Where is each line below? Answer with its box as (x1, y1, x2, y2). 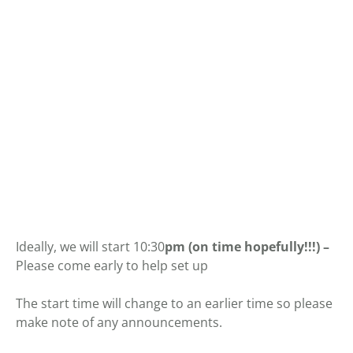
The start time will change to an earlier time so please (16, 294, 333, 312)
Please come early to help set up (16, 256, 208, 274)
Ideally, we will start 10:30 (16, 237, 165, 255)
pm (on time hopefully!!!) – (165, 237, 329, 255)
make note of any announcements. (16, 313, 222, 331)
